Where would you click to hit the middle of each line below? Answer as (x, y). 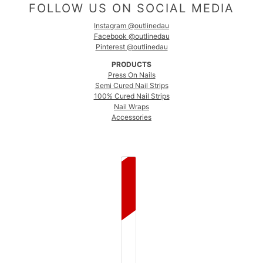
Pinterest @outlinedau (131, 47)
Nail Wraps (131, 107)
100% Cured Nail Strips (131, 96)
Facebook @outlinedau (131, 36)
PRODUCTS (131, 65)
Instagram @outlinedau (131, 26)
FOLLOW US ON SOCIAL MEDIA (131, 9)
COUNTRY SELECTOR (162, 162)
